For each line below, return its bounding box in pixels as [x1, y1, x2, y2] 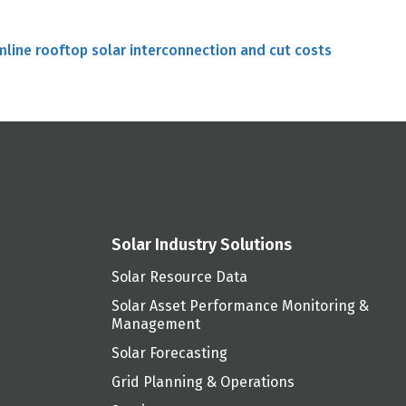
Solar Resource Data [111, 268, 248, 286]
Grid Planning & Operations [111, 373, 295, 391]
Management [111, 315, 201, 333]
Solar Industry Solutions [111, 235, 293, 256]
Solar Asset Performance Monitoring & [111, 297, 370, 315]
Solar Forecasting [111, 344, 228, 362]
